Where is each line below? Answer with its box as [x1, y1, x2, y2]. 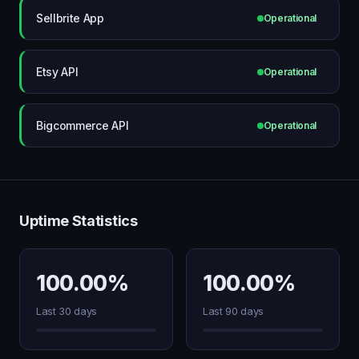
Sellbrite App [36, 10, 104, 25]
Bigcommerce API [36, 118, 129, 132]
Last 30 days [36, 305, 98, 317]
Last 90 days [203, 305, 264, 317]
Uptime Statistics [19, 212, 138, 229]
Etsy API [36, 64, 79, 79]
